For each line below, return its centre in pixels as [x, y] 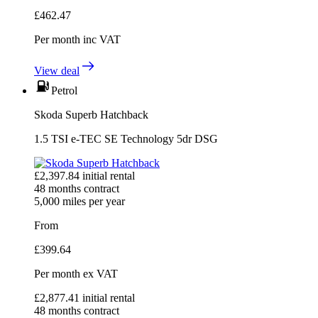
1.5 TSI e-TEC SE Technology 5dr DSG [126, 138]
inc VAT [102, 39]
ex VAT [100, 273]
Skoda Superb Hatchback [91, 114]
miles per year [92, 201]
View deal [57, 70]
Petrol [64, 90]
